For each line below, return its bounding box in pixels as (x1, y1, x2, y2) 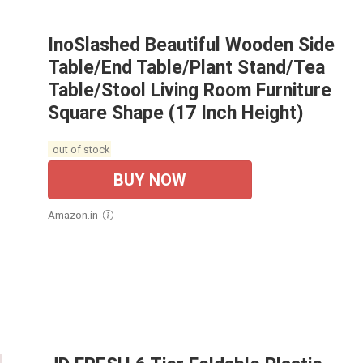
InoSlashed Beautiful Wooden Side (48, 34, 335, 57)
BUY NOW (113, 170, 186, 190)
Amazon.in (55, 208, 98, 222)
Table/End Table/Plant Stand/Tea (48, 57, 325, 79)
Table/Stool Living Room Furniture (48, 79, 331, 102)
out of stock (49, 143, 109, 156)
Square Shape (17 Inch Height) (48, 102, 304, 125)
